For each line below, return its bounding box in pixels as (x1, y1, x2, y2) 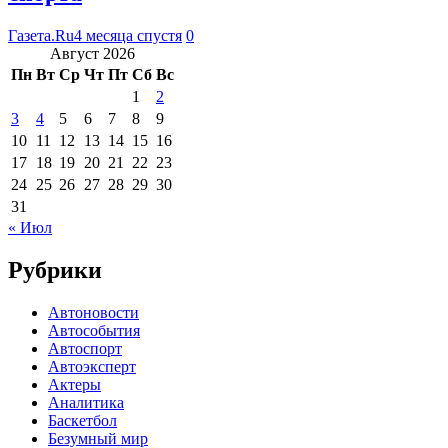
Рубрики (8, 256, 102, 283)
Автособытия (48, 321, 140, 339)
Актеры (48, 375, 101, 393)
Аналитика (48, 393, 124, 411)
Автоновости (48, 303, 139, 321)
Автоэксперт (48, 357, 136, 375)
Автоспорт (48, 339, 122, 357)
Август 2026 (50, 44, 135, 62)
